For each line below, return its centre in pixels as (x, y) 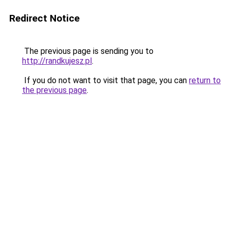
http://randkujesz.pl (57, 61)
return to (205, 80)
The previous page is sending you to (88, 51)
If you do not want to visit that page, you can (106, 80)
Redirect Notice (44, 18)
